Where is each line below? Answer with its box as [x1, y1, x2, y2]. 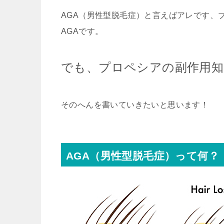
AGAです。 [61, 27, 103, 35]
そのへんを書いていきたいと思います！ [61, 100, 209, 109]
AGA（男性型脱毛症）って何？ [66, 150, 219, 161]
